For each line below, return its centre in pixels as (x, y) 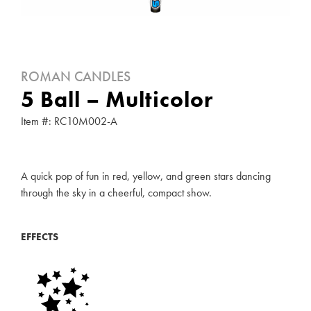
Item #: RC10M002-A (69, 121)
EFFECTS (40, 236)
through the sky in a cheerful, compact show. (116, 192)
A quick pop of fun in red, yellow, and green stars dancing (146, 176)
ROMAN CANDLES (76, 77)
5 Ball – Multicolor (117, 100)
